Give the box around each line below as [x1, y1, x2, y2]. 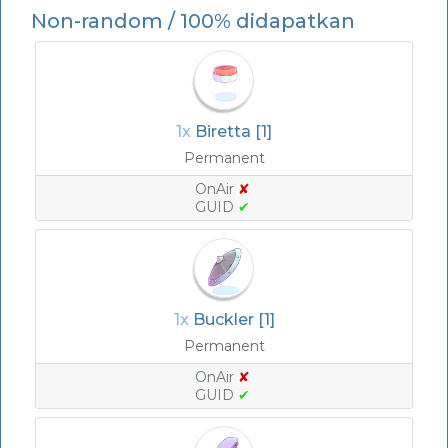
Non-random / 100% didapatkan [31, 9, 355, 33]
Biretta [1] [195, 122, 272, 141]
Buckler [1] [192, 310, 275, 329]
